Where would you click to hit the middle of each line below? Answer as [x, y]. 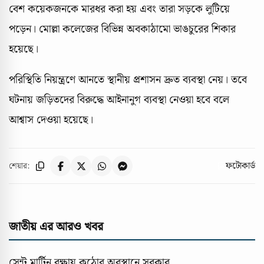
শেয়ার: [19, 166]
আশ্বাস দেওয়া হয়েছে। [51, 120]
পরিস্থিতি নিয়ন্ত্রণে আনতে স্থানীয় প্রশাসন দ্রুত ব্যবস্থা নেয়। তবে [128, 80]
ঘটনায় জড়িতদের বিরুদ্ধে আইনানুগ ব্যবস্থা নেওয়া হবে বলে [119, 100]
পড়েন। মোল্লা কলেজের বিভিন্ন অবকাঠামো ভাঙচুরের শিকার [122, 29]
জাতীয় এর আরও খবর [56, 227]
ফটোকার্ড [240, 166]
